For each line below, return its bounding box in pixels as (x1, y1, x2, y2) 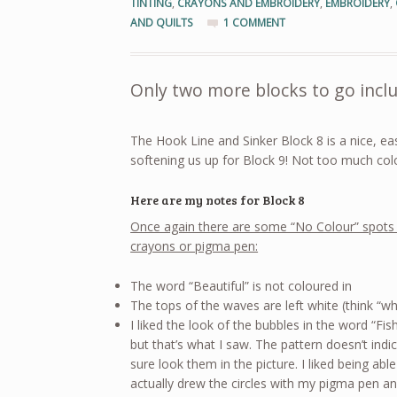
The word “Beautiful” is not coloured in (130, 277, 353, 294)
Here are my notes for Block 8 (130, 191, 306, 208)
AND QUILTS (130, 15, 194, 31)
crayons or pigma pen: (130, 237, 259, 255)
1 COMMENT (223, 15, 286, 31)
